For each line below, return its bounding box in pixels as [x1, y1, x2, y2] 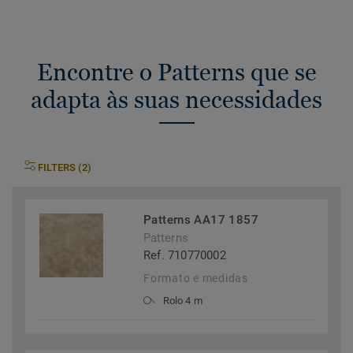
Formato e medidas [143, 272, 248, 285]
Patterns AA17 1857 [143, 213, 258, 228]
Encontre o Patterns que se [36, 58, 317, 86]
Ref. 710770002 [143, 248, 226, 263]
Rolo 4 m [163, 295, 203, 307]
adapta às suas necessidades [31, 86, 322, 113]
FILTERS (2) [38, 162, 91, 174]
